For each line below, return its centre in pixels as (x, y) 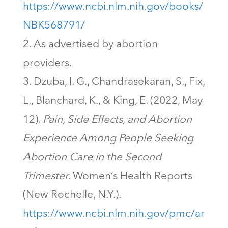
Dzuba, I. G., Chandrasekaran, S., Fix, (119, 82)
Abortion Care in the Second (92, 158)
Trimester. (48, 177)
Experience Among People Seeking (108, 139)
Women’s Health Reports (132, 177)
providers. (47, 64)
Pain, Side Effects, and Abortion (117, 120)
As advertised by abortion (95, 45)
